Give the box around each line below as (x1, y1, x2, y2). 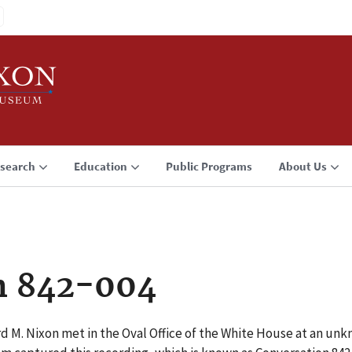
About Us (279, 159, 327, 174)
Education (74, 159, 127, 174)
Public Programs (166, 159, 252, 174)
